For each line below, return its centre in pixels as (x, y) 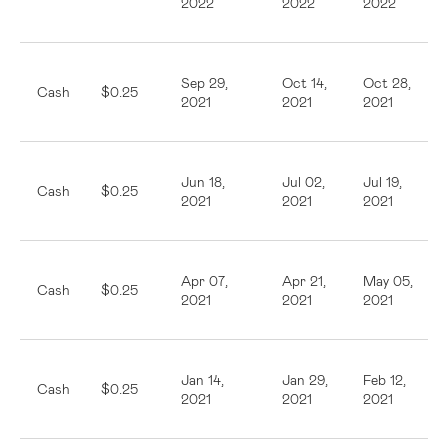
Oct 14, (304, 82)
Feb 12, (384, 379)
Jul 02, (303, 181)
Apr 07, (204, 280)
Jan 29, (305, 379)
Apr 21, (304, 280)
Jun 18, (203, 181)
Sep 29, (204, 82)
